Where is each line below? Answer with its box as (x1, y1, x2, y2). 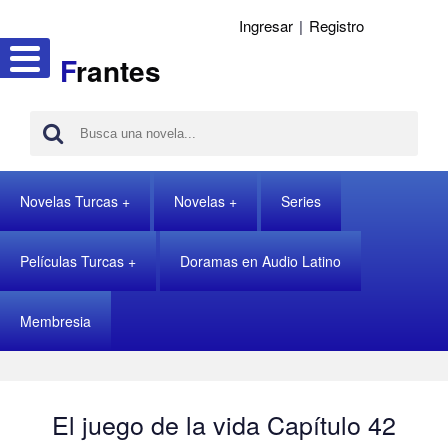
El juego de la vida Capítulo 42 (52, 406, 396, 442)
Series (281, 191, 321, 211)
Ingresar (239, 15, 293, 36)
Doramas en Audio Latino (180, 251, 341, 271)
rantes (76, 50, 161, 91)
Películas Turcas (20, 251, 124, 271)
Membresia (20, 311, 91, 331)
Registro (309, 15, 364, 36)
